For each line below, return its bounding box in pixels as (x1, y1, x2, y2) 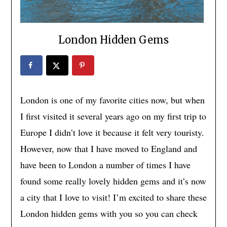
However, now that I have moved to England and (20, 142, 197, 155)
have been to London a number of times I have (20, 158, 191, 171)
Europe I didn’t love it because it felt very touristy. (20, 126, 204, 138)
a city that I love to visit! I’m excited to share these (20, 191, 207, 203)
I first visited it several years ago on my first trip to (20, 109, 206, 122)
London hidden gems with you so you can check (20, 207, 198, 219)
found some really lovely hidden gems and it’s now (20, 174, 206, 187)
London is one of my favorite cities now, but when (20, 93, 205, 106)
